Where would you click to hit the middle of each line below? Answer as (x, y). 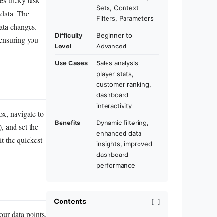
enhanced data (119, 133)
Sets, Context (117, 8)
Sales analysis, (118, 63)
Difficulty (69, 36)
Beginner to (114, 36)
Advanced (111, 46)
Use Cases (71, 63)
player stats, (115, 74)
